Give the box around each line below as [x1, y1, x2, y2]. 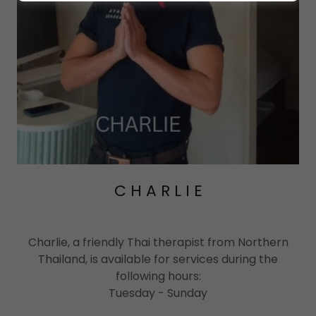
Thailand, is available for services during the [38, 251, 278, 267]
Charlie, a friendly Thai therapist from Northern [28, 234, 288, 250]
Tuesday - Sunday [109, 285, 207, 301]
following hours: [115, 268, 201, 284]
